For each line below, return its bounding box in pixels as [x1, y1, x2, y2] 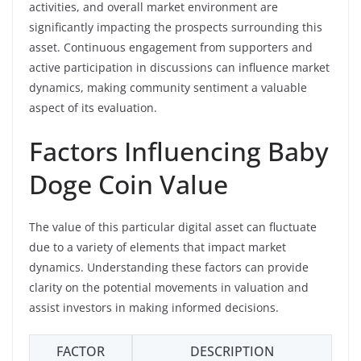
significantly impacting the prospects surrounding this [29, 19, 322, 35]
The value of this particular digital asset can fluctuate [29, 218, 317, 234]
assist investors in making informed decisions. [29, 299, 279, 315]
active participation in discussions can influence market [29, 59, 330, 75]
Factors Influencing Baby [29, 133, 329, 168]
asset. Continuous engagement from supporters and [29, 39, 313, 55]
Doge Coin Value [29, 166, 228, 201]
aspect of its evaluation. [29, 99, 157, 115]
